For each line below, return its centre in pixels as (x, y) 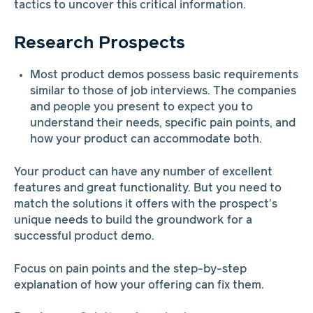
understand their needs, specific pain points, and (163, 124)
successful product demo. (84, 236)
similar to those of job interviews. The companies (163, 92)
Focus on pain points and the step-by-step (130, 269)
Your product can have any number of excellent (143, 172)
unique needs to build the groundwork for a (133, 220)
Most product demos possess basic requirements (165, 75)
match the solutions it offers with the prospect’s (145, 204)
